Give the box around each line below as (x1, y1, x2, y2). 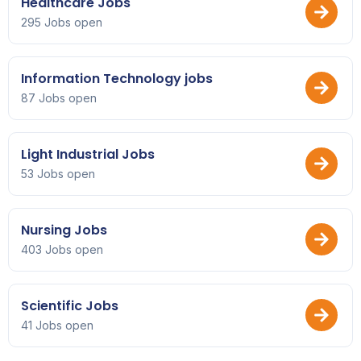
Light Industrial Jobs (21, 144, 155, 164)
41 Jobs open (21, 317, 93, 332)
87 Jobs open (21, 90, 97, 105)
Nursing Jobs (21, 220, 107, 239)
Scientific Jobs (21, 296, 118, 315)
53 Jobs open (21, 166, 95, 180)
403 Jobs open (21, 242, 103, 256)
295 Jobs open (21, 15, 102, 29)
